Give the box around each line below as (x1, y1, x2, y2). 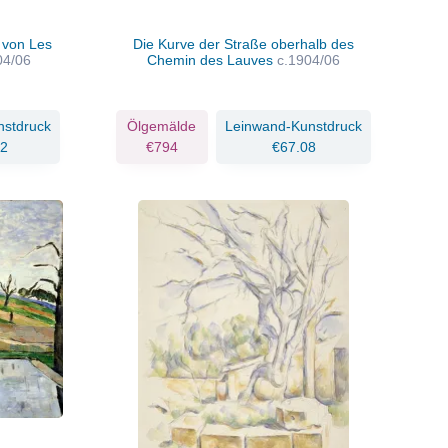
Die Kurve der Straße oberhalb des (132, 35, 354, 52)
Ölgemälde (127, 117, 197, 134)
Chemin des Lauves (146, 51, 277, 68)
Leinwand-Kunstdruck (225, 117, 362, 134)
